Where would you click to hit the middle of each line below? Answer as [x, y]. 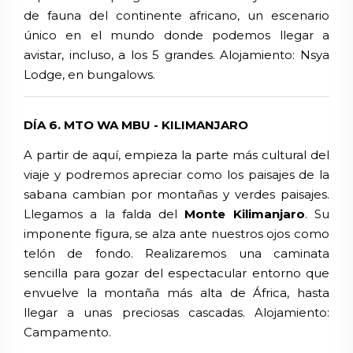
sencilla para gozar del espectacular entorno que [176, 273]
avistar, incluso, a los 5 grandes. [119, 55]
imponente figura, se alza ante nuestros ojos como [176, 234]
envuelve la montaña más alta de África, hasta [176, 293]
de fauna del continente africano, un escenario [176, 16]
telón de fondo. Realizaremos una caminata [176, 254]
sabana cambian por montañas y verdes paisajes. [176, 195]
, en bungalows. [109, 75]
